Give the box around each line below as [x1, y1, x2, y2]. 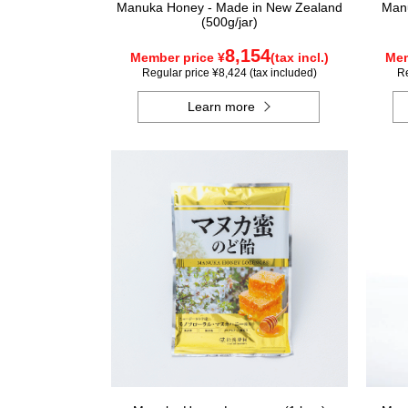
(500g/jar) [201, 15, 258, 29]
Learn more [188, 99, 256, 114]
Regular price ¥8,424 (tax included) [142, 66, 317, 79]
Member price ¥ [130, 50, 225, 65]
